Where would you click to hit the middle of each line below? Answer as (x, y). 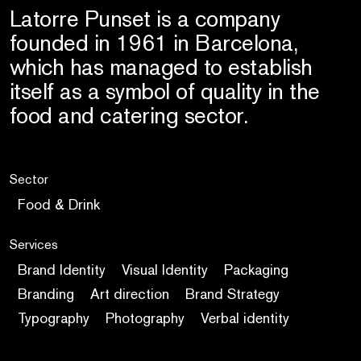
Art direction (129, 293)
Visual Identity (164, 269)
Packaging (256, 269)
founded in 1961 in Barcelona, (154, 42)
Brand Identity (61, 269)
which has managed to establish (161, 66)
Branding (46, 293)
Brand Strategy (232, 293)
